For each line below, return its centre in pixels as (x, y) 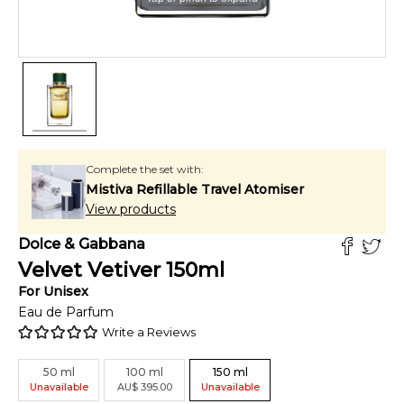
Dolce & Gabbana (82, 244)
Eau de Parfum (66, 312)
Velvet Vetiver (89, 270)
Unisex (66, 291)
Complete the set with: (145, 169)
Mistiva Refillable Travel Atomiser (195, 189)
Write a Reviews (149, 332)
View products (131, 209)
